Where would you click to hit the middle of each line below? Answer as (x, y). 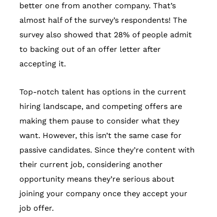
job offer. (37, 208)
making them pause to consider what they (99, 121)
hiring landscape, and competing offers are (101, 107)
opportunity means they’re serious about (97, 179)
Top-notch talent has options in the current (103, 92)
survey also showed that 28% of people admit (106, 35)
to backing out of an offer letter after (90, 49)
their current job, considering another (91, 165)
